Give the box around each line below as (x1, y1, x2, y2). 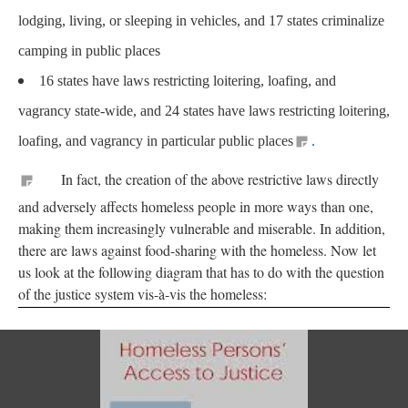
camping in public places (18, 43, 160, 58)
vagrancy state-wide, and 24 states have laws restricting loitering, (18, 103, 390, 118)
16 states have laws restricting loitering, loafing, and (39, 73, 336, 88)
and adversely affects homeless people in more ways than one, (18, 197, 373, 216)
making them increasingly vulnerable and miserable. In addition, (18, 219, 385, 238)
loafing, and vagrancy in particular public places (18, 133, 293, 148)
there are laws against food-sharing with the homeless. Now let (18, 240, 376, 260)
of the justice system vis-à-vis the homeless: (18, 284, 276, 303)
